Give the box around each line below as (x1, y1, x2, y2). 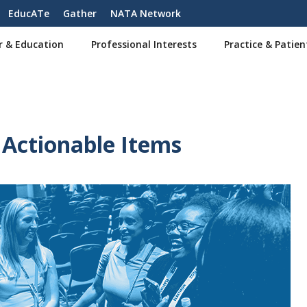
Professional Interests (91, 38, 197, 51)
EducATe (8, 7, 49, 20)
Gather (63, 7, 97, 20)
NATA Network (110, 7, 181, 20)
